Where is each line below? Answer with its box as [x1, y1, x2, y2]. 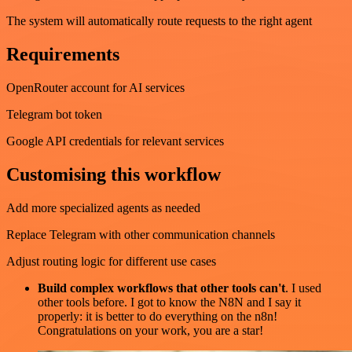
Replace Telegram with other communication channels [6, 227, 275, 241]
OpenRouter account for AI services [6, 80, 185, 94]
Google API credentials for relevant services [6, 134, 224, 148]
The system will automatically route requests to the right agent [6, 14, 312, 28]
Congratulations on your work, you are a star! [38, 323, 263, 337]
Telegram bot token [6, 107, 102, 121]
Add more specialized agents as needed [6, 200, 200, 214]
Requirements [6, 43, 119, 64]
